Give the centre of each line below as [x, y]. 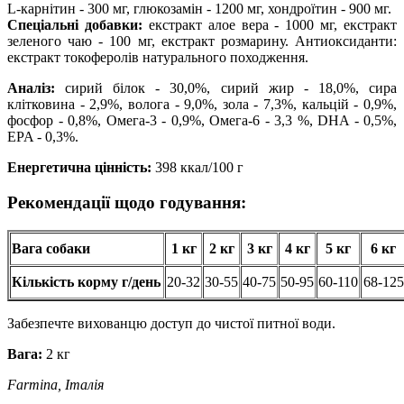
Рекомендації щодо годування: [127, 202]
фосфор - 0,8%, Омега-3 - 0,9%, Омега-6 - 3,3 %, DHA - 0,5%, [202, 121]
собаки [68, 248]
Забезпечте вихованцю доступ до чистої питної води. [171, 323]
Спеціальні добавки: [75, 25]
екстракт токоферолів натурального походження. [158, 58]
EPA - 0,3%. [43, 137]
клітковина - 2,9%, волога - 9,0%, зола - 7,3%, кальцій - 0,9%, [202, 105]
